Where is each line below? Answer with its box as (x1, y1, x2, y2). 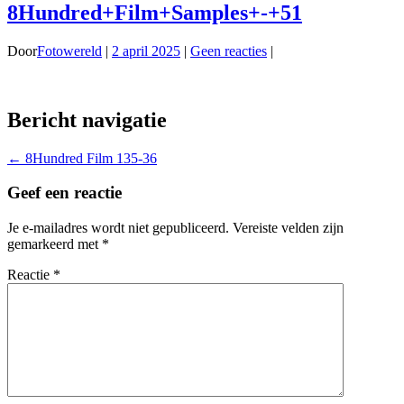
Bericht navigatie (7, 107, 167, 132)
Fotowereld (37, 42, 102, 59)
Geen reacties (190, 42, 267, 59)
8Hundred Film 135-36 (22, 150, 157, 166)
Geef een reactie (7, 183, 122, 203)
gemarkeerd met (7, 236, 102, 252)
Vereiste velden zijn (233, 220, 344, 236)
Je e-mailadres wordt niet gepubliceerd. (7, 220, 229, 236)
